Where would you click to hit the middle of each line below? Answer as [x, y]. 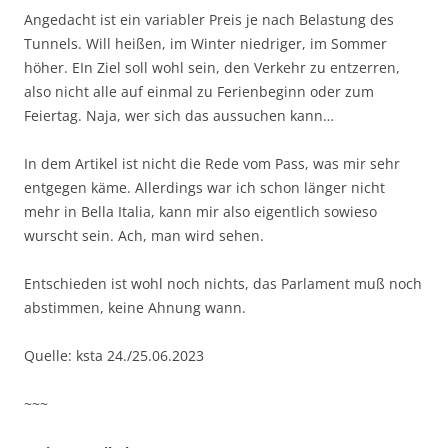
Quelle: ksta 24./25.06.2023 [114, 355]
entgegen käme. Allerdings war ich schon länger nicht [204, 187]
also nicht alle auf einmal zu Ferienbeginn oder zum [199, 91]
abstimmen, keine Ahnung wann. [135, 307]
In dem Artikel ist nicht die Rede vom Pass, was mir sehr [212, 163]
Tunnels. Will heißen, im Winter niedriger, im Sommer [205, 43]
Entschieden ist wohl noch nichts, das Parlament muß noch [223, 283]
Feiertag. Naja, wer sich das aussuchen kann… [179, 115]
